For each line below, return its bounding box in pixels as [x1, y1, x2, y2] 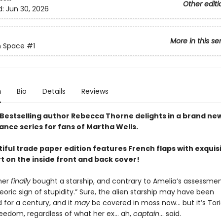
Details [42, 86, 66, 96]
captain [133, 209, 159, 219]
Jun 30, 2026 [5, 4, 49, 14]
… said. [159, 209, 181, 219]
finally [10, 176, 33, 186]
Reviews [81, 86, 109, 96]
